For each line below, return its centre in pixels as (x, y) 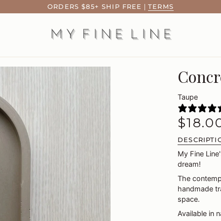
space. (189, 199)
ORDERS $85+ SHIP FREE (95, 6)
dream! (189, 164)
